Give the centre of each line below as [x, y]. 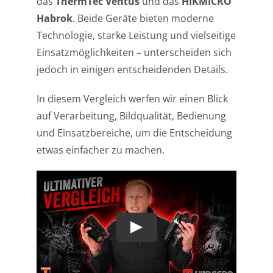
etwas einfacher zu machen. [100, 150]
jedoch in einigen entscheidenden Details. [132, 70]
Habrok [54, 19]
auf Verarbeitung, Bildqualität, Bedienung [131, 116]
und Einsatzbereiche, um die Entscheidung [134, 133]
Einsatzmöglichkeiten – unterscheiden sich [134, 53]
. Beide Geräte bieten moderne [143, 19]
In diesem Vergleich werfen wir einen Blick [132, 99]
